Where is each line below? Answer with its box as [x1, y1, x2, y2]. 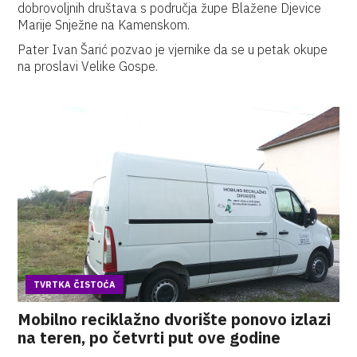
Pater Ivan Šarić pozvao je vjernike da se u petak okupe [18, 41, 328, 57]
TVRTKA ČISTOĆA [33, 279, 116, 290]
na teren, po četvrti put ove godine [18, 327, 281, 348]
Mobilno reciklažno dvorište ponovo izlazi [18, 308, 331, 330]
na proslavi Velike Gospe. [18, 58, 159, 74]
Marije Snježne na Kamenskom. [18, 17, 190, 33]
